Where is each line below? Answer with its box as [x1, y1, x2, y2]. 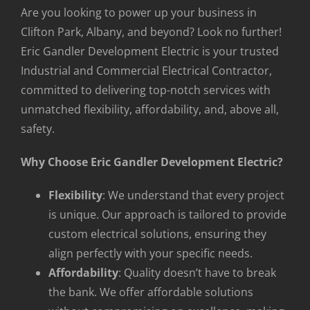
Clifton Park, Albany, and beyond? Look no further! [21, 24, 282, 40]
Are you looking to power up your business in [21, 5, 257, 21]
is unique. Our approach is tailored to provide [48, 207, 286, 223]
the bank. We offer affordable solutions [48, 284, 253, 300]
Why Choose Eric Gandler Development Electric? [21, 154, 283, 170]
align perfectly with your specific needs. [48, 246, 253, 262]
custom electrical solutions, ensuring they [48, 226, 266, 242]
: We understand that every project [102, 188, 284, 203]
